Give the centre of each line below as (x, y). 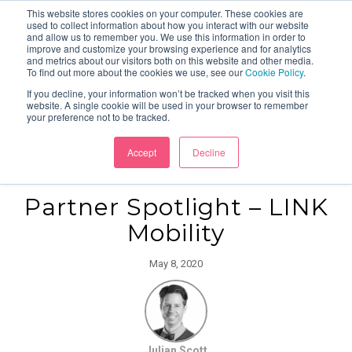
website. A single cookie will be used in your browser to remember (167, 105)
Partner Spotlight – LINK (176, 207)
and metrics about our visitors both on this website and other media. (170, 60)
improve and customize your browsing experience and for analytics (169, 48)
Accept (141, 152)
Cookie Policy (274, 72)
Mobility (176, 233)
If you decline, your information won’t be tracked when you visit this (168, 93)
